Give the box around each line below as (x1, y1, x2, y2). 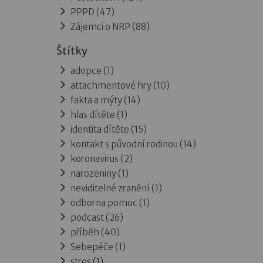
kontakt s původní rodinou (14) (70, 139, 196, 150)
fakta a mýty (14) (70, 95, 140, 106)
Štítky (56, 44, 87, 58)
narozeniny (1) (70, 168, 129, 179)
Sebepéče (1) (70, 241, 126, 252)
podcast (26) (70, 212, 123, 223)
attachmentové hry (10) (70, 80, 170, 91)
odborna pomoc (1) (70, 197, 150, 208)
